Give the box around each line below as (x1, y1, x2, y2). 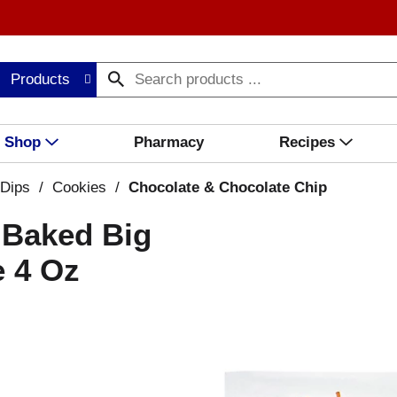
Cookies (52, 179, 106, 196)
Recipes (278, 134, 335, 151)
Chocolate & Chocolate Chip (128, 179, 327, 196)
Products (11, 71, 71, 88)
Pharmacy (133, 134, 204, 151)
